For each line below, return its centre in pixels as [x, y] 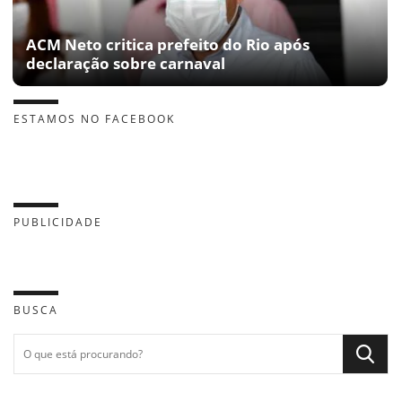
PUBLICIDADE [58, 222]
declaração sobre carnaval [126, 63]
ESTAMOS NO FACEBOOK [94, 118]
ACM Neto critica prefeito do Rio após [168, 44]
